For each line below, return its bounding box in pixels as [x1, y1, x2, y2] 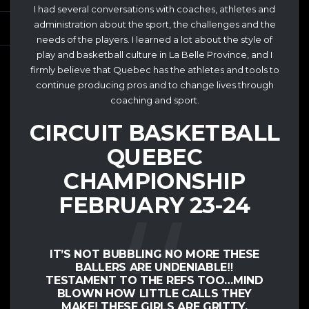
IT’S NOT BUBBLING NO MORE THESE [49, 248, 260, 261]
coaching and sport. [110, 94, 199, 106]
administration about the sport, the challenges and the [33, 18, 276, 30]
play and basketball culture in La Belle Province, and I [37, 48, 272, 60]
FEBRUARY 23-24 [59, 192, 250, 219]
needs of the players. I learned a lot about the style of [37, 33, 272, 45]
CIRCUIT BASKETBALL [29, 119, 280, 147]
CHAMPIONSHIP [63, 168, 246, 195]
